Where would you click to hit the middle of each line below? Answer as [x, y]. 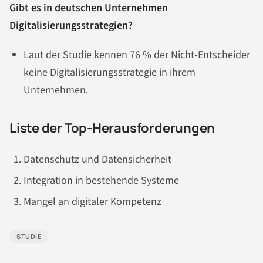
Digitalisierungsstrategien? [71, 26]
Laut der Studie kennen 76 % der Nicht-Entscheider [137, 55]
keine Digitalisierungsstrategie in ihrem [109, 73]
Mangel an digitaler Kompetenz [92, 202]
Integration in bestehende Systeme [101, 181]
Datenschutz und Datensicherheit [97, 160]
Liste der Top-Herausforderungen [112, 128]
